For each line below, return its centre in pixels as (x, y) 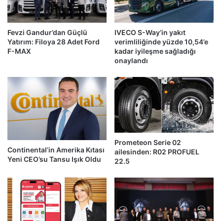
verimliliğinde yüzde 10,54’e (161, 41)
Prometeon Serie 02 (148, 143)
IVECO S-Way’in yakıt (150, 32)
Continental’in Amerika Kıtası (56, 150)
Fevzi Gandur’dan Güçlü (47, 32)
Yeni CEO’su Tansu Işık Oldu (54, 159)
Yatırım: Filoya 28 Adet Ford (54, 41)
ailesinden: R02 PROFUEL (157, 152)
